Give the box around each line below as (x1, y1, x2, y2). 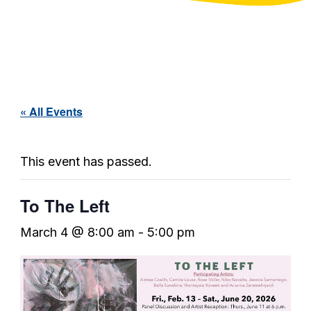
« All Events (19, 103, 83, 120)
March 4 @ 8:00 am (19, 225, 135, 240)
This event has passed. (19, 154, 152, 169)
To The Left (19, 194, 110, 218)
